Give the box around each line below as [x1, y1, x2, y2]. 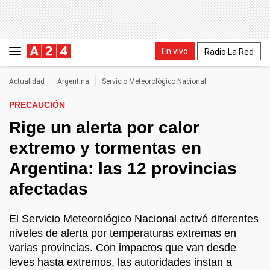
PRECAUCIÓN [9, 100, 65, 110]
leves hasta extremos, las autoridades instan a [9, 256, 232, 268]
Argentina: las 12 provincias [9, 159, 237, 178]
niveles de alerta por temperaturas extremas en [9, 227, 236, 239]
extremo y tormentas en [9, 139, 201, 157]
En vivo [162, 46, 188, 56]
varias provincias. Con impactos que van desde [9, 242, 236, 254]
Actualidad [9, 77, 45, 86]
